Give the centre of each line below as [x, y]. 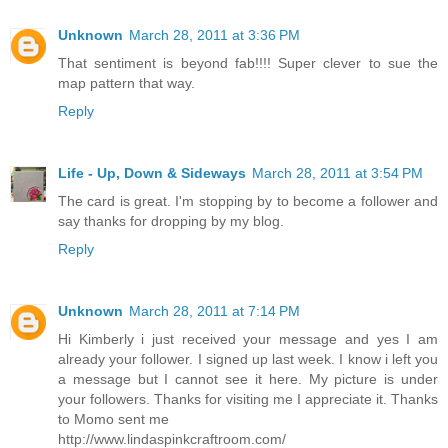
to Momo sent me [113, 418]
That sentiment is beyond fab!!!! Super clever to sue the [248, 62]
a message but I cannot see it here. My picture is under [248, 378]
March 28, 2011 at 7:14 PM [214, 310]
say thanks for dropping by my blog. [171, 220]
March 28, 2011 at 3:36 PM [214, 34]
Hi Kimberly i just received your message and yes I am [248, 338]
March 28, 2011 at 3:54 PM [337, 172]
